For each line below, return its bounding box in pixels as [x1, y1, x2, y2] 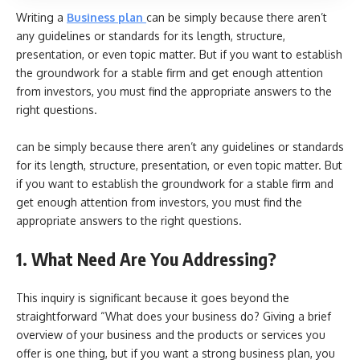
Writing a [16, 10, 67, 24]
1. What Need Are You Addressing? [16, 247, 276, 270]
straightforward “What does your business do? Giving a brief [16, 309, 331, 323]
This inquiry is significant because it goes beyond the [16, 290, 289, 305]
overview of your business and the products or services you [16, 327, 325, 342]
